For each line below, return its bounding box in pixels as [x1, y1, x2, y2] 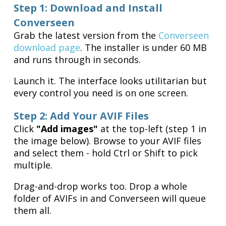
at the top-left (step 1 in [98, 123, 207, 135]
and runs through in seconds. [14, 53, 141, 66]
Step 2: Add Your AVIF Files [14, 109, 149, 123]
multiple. [14, 159, 53, 172]
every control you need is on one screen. [14, 87, 189, 99]
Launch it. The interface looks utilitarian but [14, 75, 207, 87]
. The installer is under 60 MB [80, 41, 207, 54]
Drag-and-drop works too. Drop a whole [14, 180, 188, 193]
